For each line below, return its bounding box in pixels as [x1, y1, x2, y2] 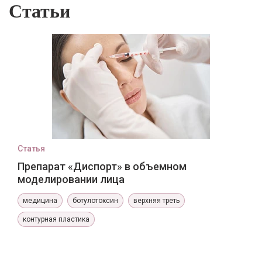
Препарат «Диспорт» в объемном [18, 160, 187, 173]
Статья [18, 144, 45, 153]
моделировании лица [18, 173, 125, 185]
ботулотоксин [73, 196, 118, 205]
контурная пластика [23, 215, 89, 223]
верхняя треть [133, 196, 180, 205]
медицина [23, 196, 57, 205]
